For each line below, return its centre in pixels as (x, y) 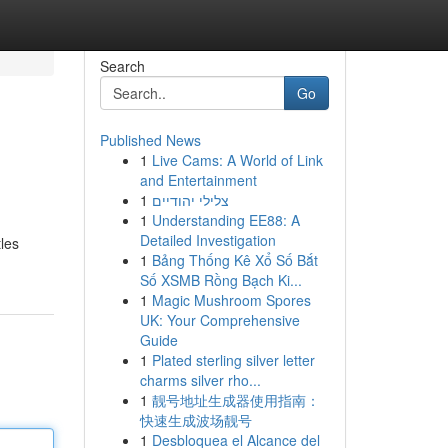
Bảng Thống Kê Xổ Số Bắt (234, 260)
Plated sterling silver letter (233, 360)
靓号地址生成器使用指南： (235, 400)
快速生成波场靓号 (195, 420)
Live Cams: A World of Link (237, 160)
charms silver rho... (200, 380)
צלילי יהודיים (190, 200)
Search (122, 66)
